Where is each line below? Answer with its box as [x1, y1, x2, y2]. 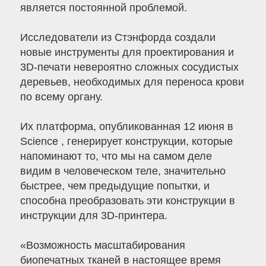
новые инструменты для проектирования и [20, 46, 234, 59]
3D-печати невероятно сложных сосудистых [20, 61, 239, 74]
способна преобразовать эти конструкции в [20, 195, 235, 207]
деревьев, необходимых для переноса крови [20, 76, 244, 88]
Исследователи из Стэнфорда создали [20, 31, 216, 44]
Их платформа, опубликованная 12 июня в [20, 121, 233, 133]
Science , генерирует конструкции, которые [20, 135, 233, 148]
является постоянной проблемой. [20, 2, 187, 14]
